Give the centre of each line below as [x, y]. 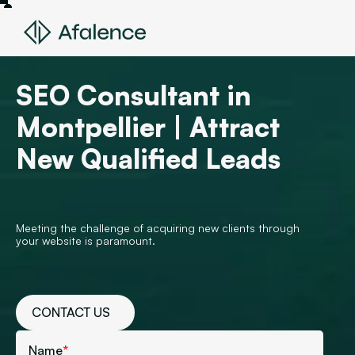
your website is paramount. [86, 240]
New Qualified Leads [148, 158]
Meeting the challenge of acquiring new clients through [158, 228]
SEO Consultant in [134, 95]
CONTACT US [71, 312]
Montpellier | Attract [148, 127]
